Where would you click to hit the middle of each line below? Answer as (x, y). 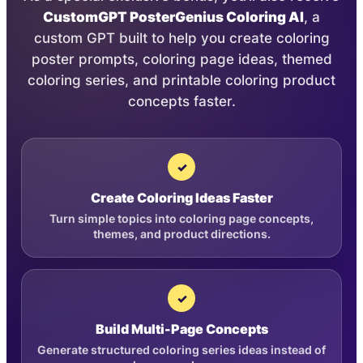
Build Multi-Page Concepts (181, 329)
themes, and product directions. (181, 234)
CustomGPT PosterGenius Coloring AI (173, 17)
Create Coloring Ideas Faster (181, 198)
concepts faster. (181, 101)
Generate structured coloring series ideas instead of (181, 350)
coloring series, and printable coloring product (181, 80)
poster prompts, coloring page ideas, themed (181, 59)
